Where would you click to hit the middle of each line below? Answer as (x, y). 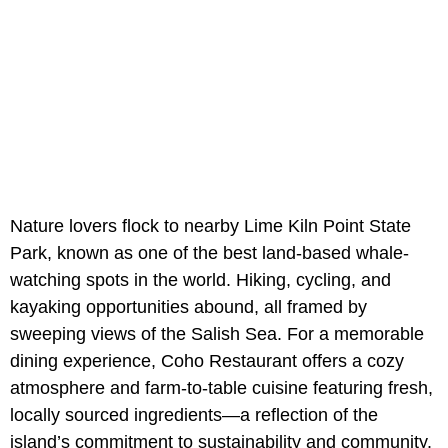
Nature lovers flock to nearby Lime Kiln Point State (210, 226)
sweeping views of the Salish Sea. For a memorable (217, 334)
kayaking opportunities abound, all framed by (188, 307)
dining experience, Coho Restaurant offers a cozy (207, 361)
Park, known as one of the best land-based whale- (209, 253)
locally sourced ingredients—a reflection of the (194, 415)
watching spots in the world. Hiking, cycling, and (200, 280)
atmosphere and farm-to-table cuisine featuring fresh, (221, 388)
